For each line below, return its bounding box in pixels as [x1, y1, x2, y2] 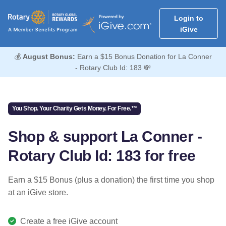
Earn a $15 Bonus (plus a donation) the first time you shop [8, 175, 214, 184]
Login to [174, 14, 203, 22]
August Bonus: [23, 52, 75, 61]
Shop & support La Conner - [8, 128, 202, 145]
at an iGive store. [8, 188, 68, 197]
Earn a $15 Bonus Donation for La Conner [75, 52, 212, 61]
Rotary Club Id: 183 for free [8, 147, 196, 164]
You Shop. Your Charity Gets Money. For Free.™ [12, 105, 137, 112]
